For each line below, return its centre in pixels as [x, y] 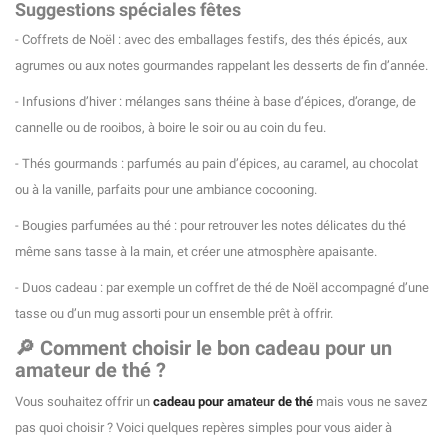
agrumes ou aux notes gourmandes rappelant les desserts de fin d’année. [221, 66]
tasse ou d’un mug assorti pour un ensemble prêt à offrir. [174, 314]
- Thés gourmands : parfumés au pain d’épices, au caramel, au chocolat [216, 164]
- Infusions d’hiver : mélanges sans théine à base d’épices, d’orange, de [215, 102]
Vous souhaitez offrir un [84, 402]
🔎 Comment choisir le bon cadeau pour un [203, 348]
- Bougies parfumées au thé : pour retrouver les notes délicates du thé [210, 226]
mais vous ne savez [370, 402]
